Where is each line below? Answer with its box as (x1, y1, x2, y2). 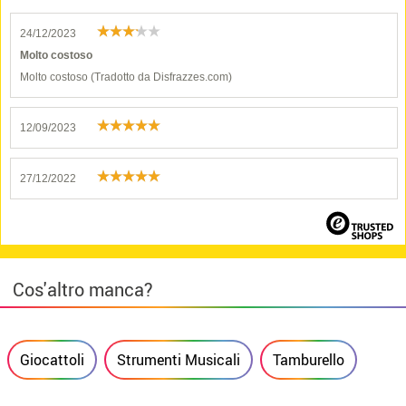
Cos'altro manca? (12, 277, 153, 302)
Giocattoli (20, 350, 84, 370)
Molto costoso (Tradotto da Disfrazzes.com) (20, 71, 232, 83)
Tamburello (273, 350, 344, 370)
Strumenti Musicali (117, 350, 240, 370)
